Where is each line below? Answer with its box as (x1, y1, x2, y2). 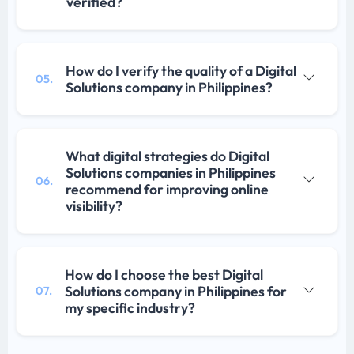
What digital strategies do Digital (66, 147, 269, 166)
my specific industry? (65, 299, 195, 318)
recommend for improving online (66, 180, 269, 199)
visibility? (66, 197, 122, 216)
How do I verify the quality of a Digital (66, 62, 296, 81)
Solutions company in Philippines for (65, 282, 287, 301)
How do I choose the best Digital (65, 265, 263, 284)
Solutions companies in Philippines (66, 164, 276, 183)
